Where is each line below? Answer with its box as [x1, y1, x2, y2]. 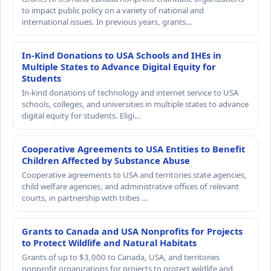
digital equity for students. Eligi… [22, 110, 140, 122]
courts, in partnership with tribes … [22, 192, 148, 204]
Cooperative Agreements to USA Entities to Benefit [22, 143, 245, 155]
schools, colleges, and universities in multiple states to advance [22, 99, 249, 110]
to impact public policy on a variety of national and [22, 5, 204, 16]
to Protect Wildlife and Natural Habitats [22, 237, 197, 249]
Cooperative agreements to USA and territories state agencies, [22, 169, 247, 181]
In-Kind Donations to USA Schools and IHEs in [22, 49, 221, 62]
